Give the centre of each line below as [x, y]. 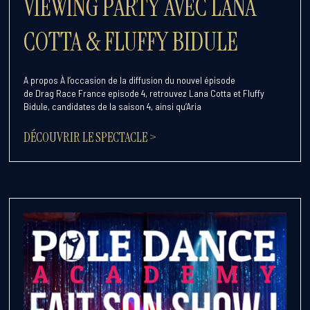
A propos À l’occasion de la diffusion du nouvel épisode [130, 80]
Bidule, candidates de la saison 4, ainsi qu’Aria [113, 107]
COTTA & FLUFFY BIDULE [131, 42]
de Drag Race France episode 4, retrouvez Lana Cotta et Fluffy [144, 93]
